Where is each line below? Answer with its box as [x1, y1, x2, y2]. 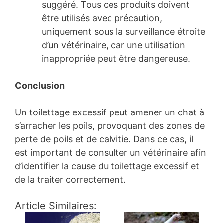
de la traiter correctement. [15, 174, 126, 185]
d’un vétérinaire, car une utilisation [42, 40, 185, 51]
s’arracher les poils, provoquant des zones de [15, 120, 205, 131]
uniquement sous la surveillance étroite [42, 26, 205, 37]
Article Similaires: [15, 200, 97, 212]
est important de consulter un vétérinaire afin [15, 147, 206, 158]
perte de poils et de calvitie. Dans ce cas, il [15, 134, 193, 145]
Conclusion [15, 80, 65, 91]
